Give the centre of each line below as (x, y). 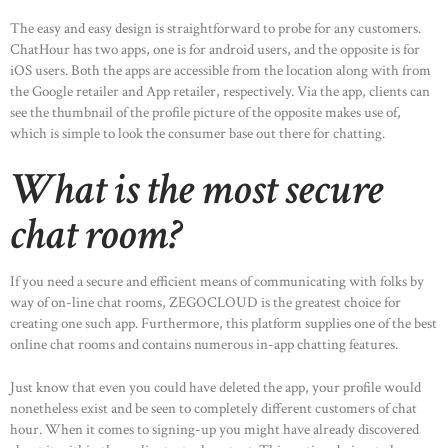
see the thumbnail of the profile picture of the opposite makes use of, (205, 113)
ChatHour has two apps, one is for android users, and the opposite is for (215, 50)
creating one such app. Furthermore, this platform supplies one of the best (223, 323)
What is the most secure (196, 189)
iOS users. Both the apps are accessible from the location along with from (220, 71)
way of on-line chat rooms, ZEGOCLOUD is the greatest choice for (205, 302)
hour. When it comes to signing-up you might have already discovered (214, 430)
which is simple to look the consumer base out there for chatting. (197, 134)
